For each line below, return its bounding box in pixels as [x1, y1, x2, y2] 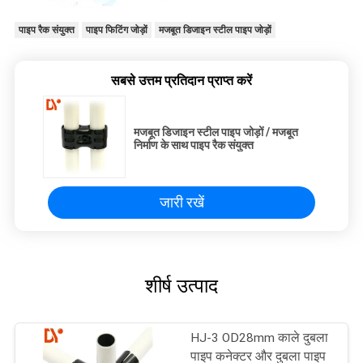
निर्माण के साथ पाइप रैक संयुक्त [134, 138, 254, 152]
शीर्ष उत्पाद [145, 274, 218, 297]
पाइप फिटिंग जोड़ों [85, 24, 147, 36]
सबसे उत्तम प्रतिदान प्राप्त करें [111, 72, 252, 88]
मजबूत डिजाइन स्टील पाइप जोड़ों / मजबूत [134, 125, 298, 139]
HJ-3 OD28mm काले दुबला [190, 330, 329, 345]
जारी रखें [159, 193, 204, 211]
